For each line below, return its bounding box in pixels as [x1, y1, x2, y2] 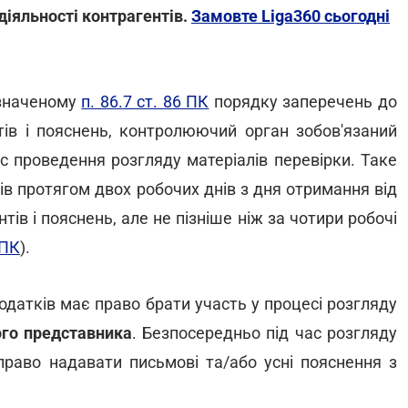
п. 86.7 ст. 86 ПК [81, 92, 209, 111]
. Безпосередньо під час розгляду [131, 323, 398, 342]
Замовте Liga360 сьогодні [191, 6, 390, 25]
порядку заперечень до [209, 92, 398, 111]
